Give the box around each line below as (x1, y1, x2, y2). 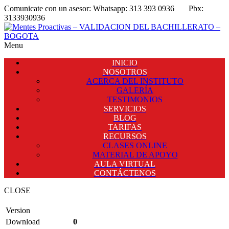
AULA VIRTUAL (94, 159, 155, 168)
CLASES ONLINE (103, 141, 167, 150)
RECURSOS (103, 132, 147, 141)
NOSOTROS (102, 67, 147, 76)
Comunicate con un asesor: (4, 4, 91, 13)
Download (6, 217, 40, 226)
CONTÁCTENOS (94, 169, 156, 177)
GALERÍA (117, 86, 153, 95)
